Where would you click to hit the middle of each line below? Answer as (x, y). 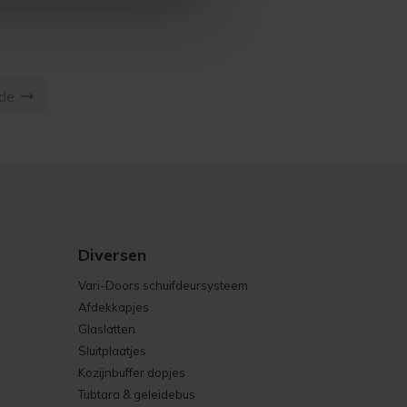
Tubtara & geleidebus (137, 394)
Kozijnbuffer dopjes (132, 372)
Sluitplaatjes (112, 351)
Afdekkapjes (114, 307)
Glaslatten (107, 329)
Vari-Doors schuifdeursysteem (163, 285)
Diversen (112, 255)
